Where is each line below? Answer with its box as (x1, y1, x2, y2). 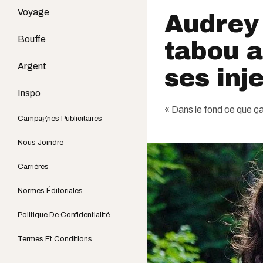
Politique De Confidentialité (18, 211, 110, 219)
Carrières (18, 163, 49, 171)
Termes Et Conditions (18, 235, 92, 243)
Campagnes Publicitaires (18, 114, 102, 123)
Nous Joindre (18, 139, 63, 147)
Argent (18, 61, 46, 71)
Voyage (18, 7, 49, 17)
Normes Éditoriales (18, 187, 83, 195)
